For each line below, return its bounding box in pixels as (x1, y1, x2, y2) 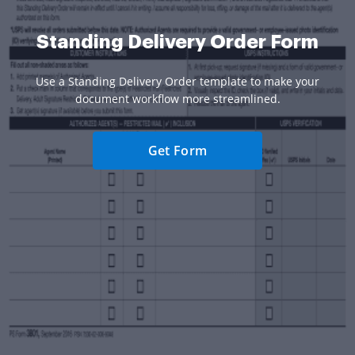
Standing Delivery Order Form (36, 32, 319, 52)
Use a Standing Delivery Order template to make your (36, 74, 319, 90)
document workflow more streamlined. (74, 91, 281, 107)
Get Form (147, 142, 208, 160)
